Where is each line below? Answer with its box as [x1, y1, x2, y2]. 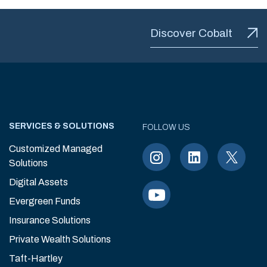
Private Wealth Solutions [9, 234, 111, 244]
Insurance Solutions [9, 215, 91, 225]
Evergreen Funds [9, 196, 80, 206]
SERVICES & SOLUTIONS [9, 122, 114, 131]
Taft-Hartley [9, 253, 63, 263]
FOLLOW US [142, 123, 190, 132]
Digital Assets [9, 177, 68, 187]
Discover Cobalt [150, 26, 232, 39]
